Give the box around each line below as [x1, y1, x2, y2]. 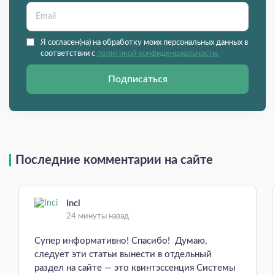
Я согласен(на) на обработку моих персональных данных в [41, 39, 248, 47]
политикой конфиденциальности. [97, 50, 219, 58]
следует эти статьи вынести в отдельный [34, 250, 212, 260]
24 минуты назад [66, 212, 129, 221]
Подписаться [107, 74, 168, 85]
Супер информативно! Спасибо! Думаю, [34, 236, 207, 246]
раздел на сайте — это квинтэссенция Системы [34, 263, 236, 273]
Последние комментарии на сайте [15, 154, 213, 167]
